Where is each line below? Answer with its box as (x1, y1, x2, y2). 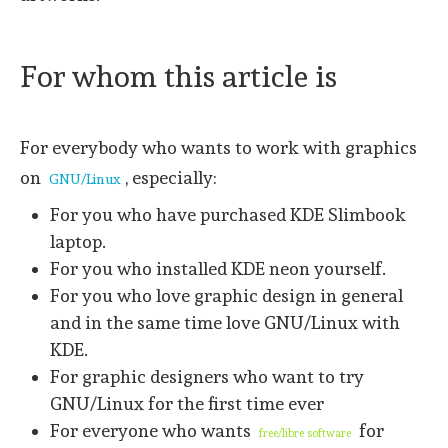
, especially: (125, 166, 217, 188)
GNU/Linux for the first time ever (50, 393, 324, 415)
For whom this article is (20, 58, 337, 94)
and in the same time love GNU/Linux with (50, 312, 400, 334)
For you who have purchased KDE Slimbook (50, 204, 406, 226)
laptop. (50, 231, 106, 253)
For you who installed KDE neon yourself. (50, 258, 386, 280)
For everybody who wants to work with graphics (20, 136, 417, 158)
